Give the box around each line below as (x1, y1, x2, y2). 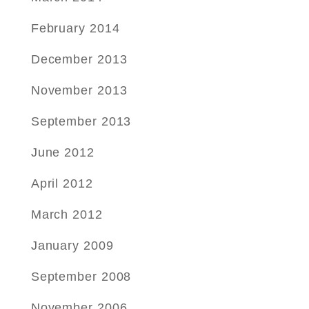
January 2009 (30, 239, 114, 252)
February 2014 (30, 21, 120, 35)
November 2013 (30, 83, 128, 97)
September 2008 (30, 270, 132, 283)
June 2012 (30, 146, 94, 159)
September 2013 (30, 114, 132, 128)
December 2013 (30, 52, 128, 66)
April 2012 (30, 177, 93, 190)
